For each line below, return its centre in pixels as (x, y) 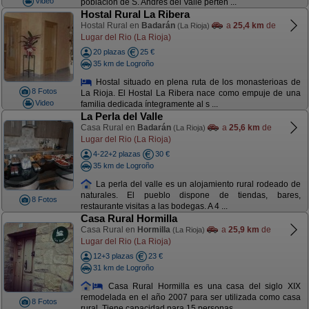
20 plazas (109, 52)
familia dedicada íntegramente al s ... (149, 104)
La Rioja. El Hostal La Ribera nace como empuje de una (190, 93)
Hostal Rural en (111, 26)
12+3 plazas (113, 256)
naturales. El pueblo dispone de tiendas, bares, (190, 196)
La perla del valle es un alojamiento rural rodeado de (197, 184)
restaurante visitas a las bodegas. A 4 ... (154, 207)
